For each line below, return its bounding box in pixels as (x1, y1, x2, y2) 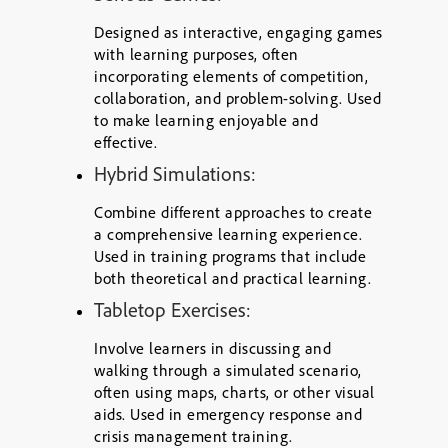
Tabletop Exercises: (94, 297, 251, 322)
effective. (94, 132, 157, 152)
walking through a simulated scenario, (94, 360, 362, 380)
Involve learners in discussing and (94, 338, 331, 358)
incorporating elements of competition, (94, 66, 368, 86)
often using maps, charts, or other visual (94, 382, 375, 402)
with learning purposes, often (94, 44, 299, 64)
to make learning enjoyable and (94, 110, 318, 130)
